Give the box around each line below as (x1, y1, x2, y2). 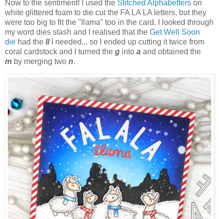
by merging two (12, 57, 68, 66)
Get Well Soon (150, 28, 200, 37)
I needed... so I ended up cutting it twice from (49, 38, 204, 46)
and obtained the (141, 47, 201, 56)
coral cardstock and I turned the (5, 47, 115, 56)
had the (16, 38, 45, 46)
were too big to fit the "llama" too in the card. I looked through (5, 18, 214, 27)
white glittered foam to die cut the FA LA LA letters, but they (5, 8, 206, 17)
